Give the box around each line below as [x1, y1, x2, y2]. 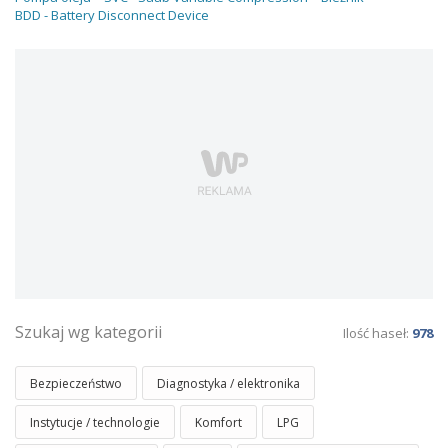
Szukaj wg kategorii [15, 321, 162, 343]
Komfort [195, 414, 242, 431]
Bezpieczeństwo [30, 375, 122, 392]
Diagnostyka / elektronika [157, 375, 300, 392]
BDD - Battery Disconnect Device [15, 6, 209, 24]
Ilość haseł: [343, 324, 412, 342]
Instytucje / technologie [30, 414, 160, 431]
